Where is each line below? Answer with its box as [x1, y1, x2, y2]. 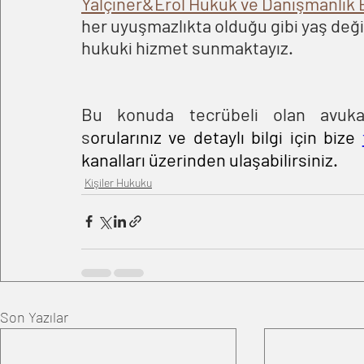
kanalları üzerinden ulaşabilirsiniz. [81, 148, 338, 170]
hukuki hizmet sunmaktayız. [81, 36, 293, 58]
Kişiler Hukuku [84, 175, 152, 189]
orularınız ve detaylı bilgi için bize [90, 125, 362, 147]
